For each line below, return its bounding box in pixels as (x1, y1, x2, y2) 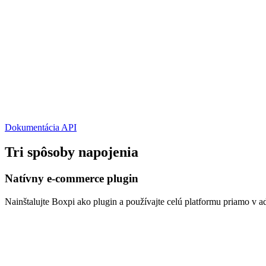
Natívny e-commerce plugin (5, 172, 138, 185)
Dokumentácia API (5, 122, 77, 132)
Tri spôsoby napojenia (5, 144, 138, 160)
